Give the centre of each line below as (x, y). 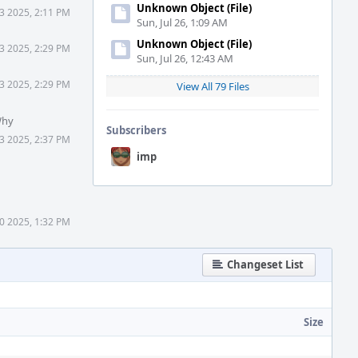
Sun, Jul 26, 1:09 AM (182, 22)
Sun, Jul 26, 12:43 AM (185, 58)
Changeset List (265, 265)
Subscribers (136, 130)
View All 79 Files (213, 86)
